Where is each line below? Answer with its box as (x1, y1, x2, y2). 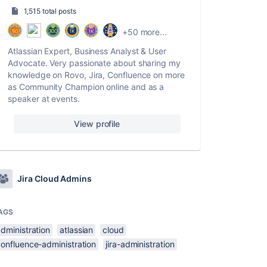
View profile (74, 119, 120, 129)
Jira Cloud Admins (17, 173, 92, 184)
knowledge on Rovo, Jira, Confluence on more (8, 70, 185, 80)
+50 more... (122, 26, 167, 37)
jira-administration (105, 239, 175, 249)
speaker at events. (8, 94, 80, 104)
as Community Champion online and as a (8, 82, 164, 92)
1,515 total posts (24, 7, 76, 15)
